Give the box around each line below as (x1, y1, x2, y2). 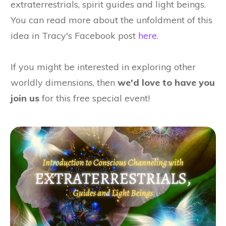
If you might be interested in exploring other (11, 61, 196, 73)
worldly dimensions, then (11, 77, 118, 88)
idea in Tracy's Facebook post (11, 30, 138, 41)
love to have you (139, 77, 215, 88)
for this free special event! (39, 92, 150, 104)
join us (11, 92, 39, 104)
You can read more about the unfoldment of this (11, 14, 212, 26)
